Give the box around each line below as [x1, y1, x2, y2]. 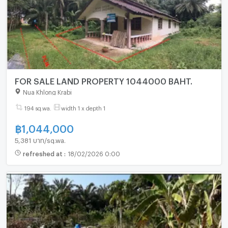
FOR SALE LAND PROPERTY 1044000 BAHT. [126, 76, 192, 83]
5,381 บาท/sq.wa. [14, 136, 66, 142]
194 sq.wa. [24, 105, 51, 110]
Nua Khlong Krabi [22, 89, 72, 94]
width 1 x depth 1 [61, 105, 105, 110]
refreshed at [22, 150, 64, 156]
